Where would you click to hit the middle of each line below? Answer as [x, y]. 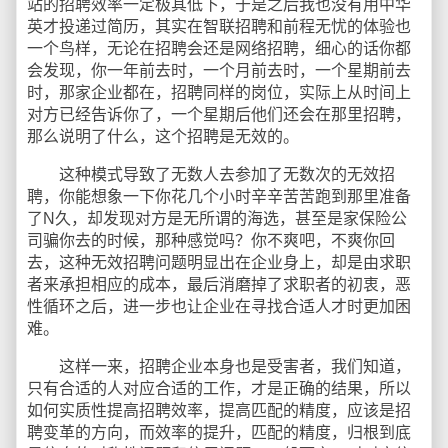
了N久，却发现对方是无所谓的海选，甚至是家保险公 [217, 218]
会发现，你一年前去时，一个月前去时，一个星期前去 [219, 70]
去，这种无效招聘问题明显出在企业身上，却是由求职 [219, 262]
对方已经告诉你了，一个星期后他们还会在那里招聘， [219, 114]
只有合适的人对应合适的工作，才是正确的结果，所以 [219, 388]
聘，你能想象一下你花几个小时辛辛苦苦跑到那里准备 [219, 196]
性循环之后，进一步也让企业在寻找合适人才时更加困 [219, 306]
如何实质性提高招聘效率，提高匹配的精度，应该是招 [219, 410]
